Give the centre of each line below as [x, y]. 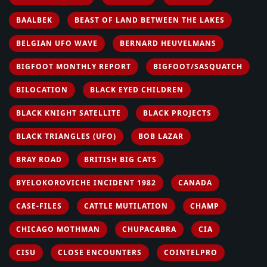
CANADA [195, 182]
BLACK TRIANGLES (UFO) [66, 136]
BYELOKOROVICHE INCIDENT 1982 [86, 182]
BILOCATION [42, 89]
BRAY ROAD [39, 159]
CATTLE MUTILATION [126, 206]
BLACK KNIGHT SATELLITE [69, 113]
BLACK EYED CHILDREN [137, 89]
